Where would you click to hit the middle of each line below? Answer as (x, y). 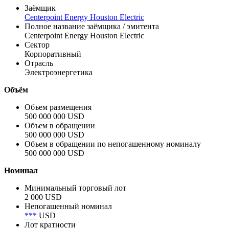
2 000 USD (43, 197)
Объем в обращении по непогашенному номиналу (113, 144)
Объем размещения (58, 107)
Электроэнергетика (59, 73)
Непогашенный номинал (68, 207)
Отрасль (39, 63)
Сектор (37, 45)
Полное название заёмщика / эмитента (92, 27)
